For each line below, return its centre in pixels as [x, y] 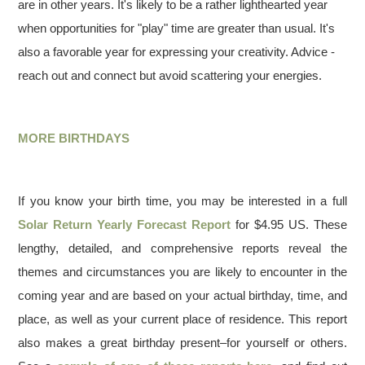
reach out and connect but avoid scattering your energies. [170, 75]
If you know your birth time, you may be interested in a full [182, 201]
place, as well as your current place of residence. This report [182, 319]
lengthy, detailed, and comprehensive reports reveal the [182, 248]
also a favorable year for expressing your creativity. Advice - [177, 52]
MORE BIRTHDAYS [74, 138]
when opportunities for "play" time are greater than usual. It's [177, 28]
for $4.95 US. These [289, 224]
